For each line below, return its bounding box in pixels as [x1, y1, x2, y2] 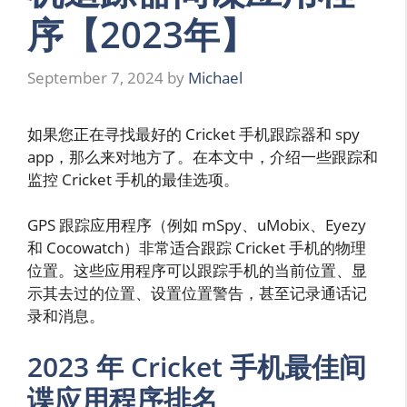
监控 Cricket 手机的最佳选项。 [27, 168, 239, 190]
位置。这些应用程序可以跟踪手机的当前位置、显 [27, 260, 367, 282]
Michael [188, 66, 243, 88]
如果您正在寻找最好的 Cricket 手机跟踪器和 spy [27, 123, 360, 144]
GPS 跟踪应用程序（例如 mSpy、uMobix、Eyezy [27, 214, 366, 236]
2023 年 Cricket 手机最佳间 [27, 347, 366, 385]
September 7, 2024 [27, 66, 164, 88]
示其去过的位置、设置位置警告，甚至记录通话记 [27, 283, 367, 304]
